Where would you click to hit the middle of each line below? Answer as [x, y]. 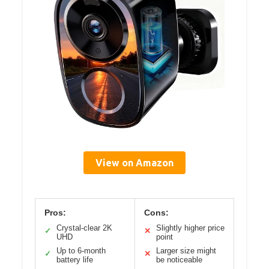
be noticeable [179, 260]
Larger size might [186, 251]
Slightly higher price [190, 228]
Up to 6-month [81, 251]
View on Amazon [134, 163]
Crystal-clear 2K [84, 228]
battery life [75, 260]
